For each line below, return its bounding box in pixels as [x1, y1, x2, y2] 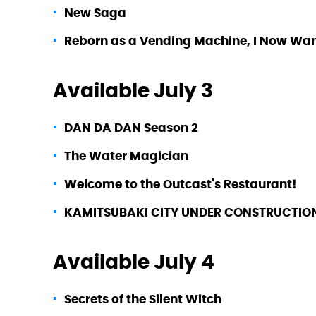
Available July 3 [53, 77, 213, 103]
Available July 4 [53, 248, 214, 274]
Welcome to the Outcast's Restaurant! [64, 176, 297, 192]
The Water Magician [64, 147, 188, 164]
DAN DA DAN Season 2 [64, 119, 198, 135]
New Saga [64, 4, 126, 20]
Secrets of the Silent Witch [64, 291, 221, 307]
